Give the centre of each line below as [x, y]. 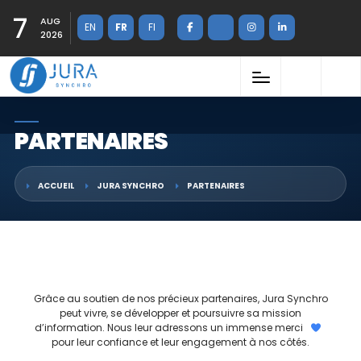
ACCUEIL [56, 186]
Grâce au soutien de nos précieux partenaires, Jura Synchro [180, 299]
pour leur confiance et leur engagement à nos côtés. [180, 342]
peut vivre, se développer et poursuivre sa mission [180, 313]
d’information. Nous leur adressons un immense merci [170, 328]
